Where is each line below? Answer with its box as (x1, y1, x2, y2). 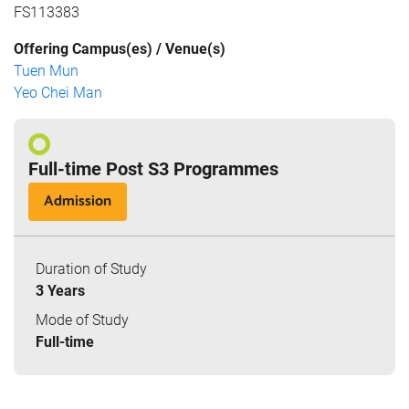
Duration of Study (36, 259, 147, 278)
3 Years (36, 281, 85, 299)
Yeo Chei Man (14, 83, 102, 101)
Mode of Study (36, 310, 129, 329)
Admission (44, 188, 111, 214)
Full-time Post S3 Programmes (28, 157, 278, 180)
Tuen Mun (14, 61, 79, 79)
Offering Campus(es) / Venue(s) (14, 39, 225, 58)
